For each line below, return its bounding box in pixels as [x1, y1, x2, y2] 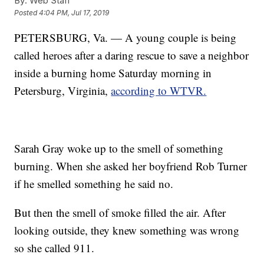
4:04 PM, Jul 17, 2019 [39, 8, 110, 18]
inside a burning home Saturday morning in [14, 65, 212, 81]
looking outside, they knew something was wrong [14, 223, 240, 238]
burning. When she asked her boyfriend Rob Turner [14, 159, 247, 174]
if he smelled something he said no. [14, 176, 174, 192]
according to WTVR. [111, 83, 207, 98]
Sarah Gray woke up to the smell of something [14, 141, 224, 156]
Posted [14, 8, 39, 18]
